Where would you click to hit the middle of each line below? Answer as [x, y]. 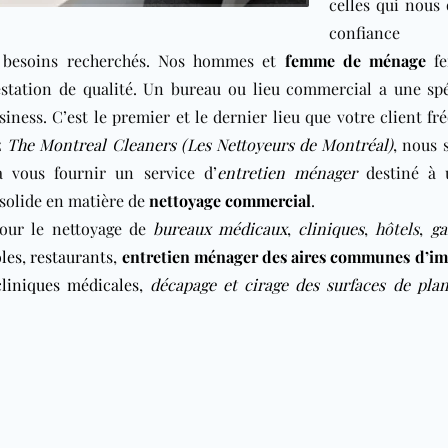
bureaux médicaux [220, 228]
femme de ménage [355, 60]
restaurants [72, 256]
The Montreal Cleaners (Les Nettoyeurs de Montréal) [200, 144]
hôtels [397, 228]
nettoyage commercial [230, 200]
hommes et [239, 60]
